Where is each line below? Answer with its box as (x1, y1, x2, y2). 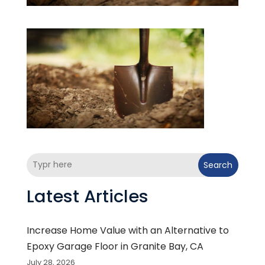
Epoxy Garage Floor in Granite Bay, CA (26, 239, 203, 253)
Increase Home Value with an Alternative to (26, 223, 229, 237)
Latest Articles (26, 184, 148, 208)
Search (203, 159, 233, 171)
